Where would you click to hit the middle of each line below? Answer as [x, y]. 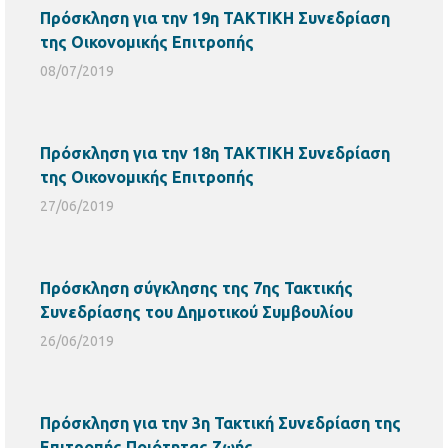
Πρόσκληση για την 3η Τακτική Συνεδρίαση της [220, 423]
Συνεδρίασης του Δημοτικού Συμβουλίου [196, 312]
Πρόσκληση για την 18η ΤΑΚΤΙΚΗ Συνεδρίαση [215, 153]
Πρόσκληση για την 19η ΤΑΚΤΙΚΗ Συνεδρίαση [215, 18]
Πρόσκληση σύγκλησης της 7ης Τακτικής [196, 288]
